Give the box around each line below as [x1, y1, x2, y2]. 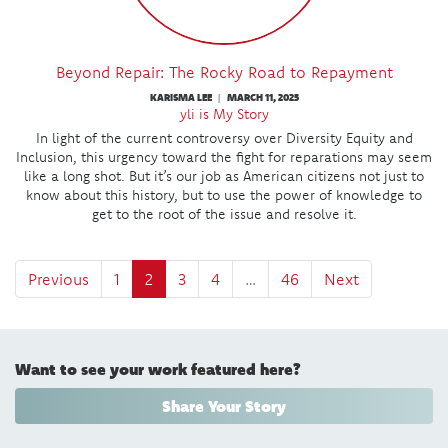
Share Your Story [162, 394, 286, 416]
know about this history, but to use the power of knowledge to [26, 185, 422, 204]
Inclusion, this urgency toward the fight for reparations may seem [16, 147, 432, 166]
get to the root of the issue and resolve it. [91, 204, 357, 223]
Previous [28, 268, 89, 289]
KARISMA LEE [149, 89, 214, 104]
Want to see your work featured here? [15, 357, 301, 379]
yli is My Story [179, 104, 269, 123]
